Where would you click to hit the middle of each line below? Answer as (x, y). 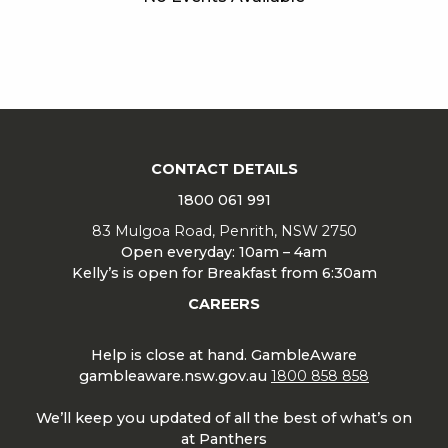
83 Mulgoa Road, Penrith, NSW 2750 (224, 230)
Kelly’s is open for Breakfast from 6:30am (224, 272)
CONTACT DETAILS (224, 168)
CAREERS (224, 303)
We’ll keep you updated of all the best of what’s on (224, 417)
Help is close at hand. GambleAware (224, 354)
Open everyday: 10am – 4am (224, 251)
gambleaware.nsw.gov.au (175, 375)
